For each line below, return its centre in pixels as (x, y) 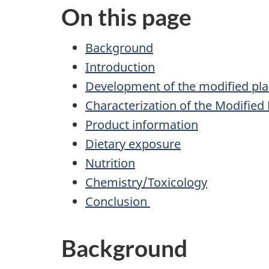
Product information (142, 124)
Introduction (120, 67)
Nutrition (110, 163)
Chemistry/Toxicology (146, 182)
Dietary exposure (133, 144)
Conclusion (118, 201)
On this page (126, 17)
